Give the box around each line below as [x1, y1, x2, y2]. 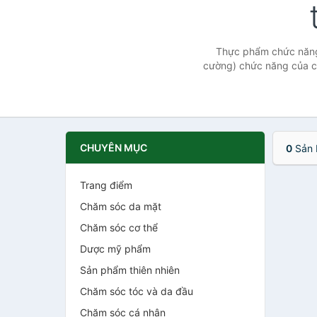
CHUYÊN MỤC [80, 142, 147, 154]
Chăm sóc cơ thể [80, 221, 158, 234]
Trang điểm [80, 179, 132, 191]
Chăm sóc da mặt [80, 200, 161, 212]
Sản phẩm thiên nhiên [80, 264, 180, 276]
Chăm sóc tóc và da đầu [80, 285, 193, 297]
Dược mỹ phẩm [80, 243, 151, 255]
